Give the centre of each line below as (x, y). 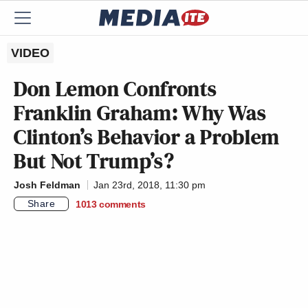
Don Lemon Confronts (115, 89)
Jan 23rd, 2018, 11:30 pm (150, 185)
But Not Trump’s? (94, 161)
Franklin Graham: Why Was (140, 113)
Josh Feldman (47, 185)
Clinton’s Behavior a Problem (147, 137)
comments (122, 204)
